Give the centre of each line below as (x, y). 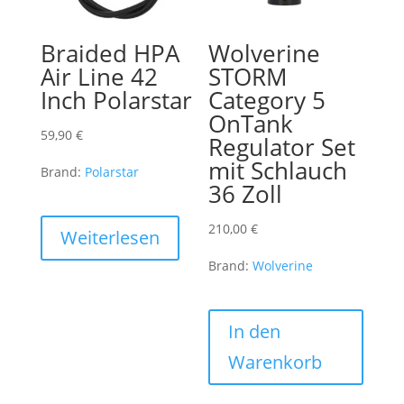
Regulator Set (282, 147)
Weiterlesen (110, 237)
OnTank (251, 123)
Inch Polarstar (116, 100)
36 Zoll (246, 193)
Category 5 (267, 100)
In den (255, 331)
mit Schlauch (278, 170)
